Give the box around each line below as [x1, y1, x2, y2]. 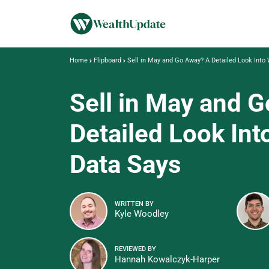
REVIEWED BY [115, 245, 156, 253]
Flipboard [94, 56, 121, 64]
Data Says [70, 150, 181, 179]
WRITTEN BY [115, 200, 154, 208]
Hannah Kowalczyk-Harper [115, 254, 220, 265]
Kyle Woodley [115, 208, 169, 219]
